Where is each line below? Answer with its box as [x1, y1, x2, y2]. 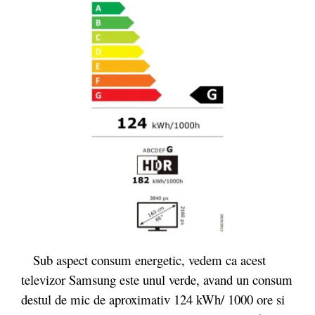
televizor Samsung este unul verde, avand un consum [21, 271, 292, 289]
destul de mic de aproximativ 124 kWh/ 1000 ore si [21, 290, 285, 309]
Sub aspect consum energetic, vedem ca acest [21, 251, 266, 269]
